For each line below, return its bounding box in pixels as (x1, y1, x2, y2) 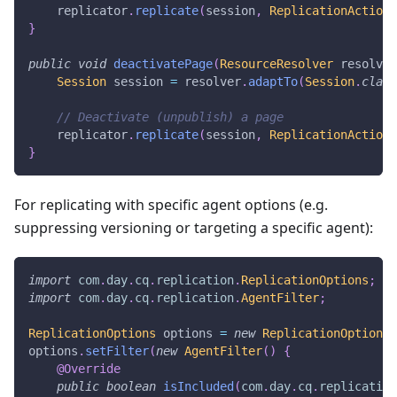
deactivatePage (113, 56, 213, 71)
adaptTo (248, 74, 298, 89)
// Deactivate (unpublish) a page (57, 109, 284, 124)
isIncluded (163, 378, 234, 393)
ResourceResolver (220, 56, 333, 71)
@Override (57, 361, 121, 376)
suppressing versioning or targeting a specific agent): (14, 217, 373, 237)
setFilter (85, 343, 149, 358)
